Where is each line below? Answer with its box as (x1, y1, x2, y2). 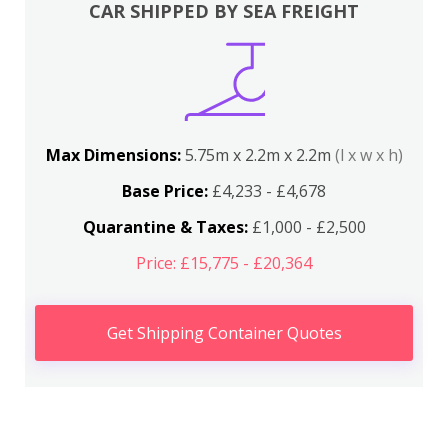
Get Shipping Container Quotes (106, 322, 342, 344)
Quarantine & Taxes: (82, 216, 248, 238)
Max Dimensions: (45, 144, 185, 166)
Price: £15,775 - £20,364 (136, 252, 312, 274)
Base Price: (122, 180, 208, 202)
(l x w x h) (334, 144, 403, 166)
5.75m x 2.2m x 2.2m (184, 144, 335, 166)
